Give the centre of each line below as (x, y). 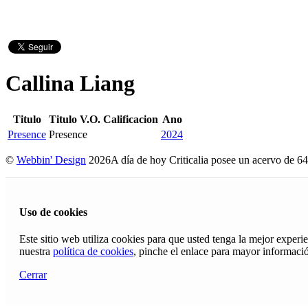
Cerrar (33, 275)
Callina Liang (70, 84)
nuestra (36, 252)
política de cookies (93, 252)
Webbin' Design (51, 159)
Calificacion (131, 119)
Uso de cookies (53, 212)
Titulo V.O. (75, 119)
